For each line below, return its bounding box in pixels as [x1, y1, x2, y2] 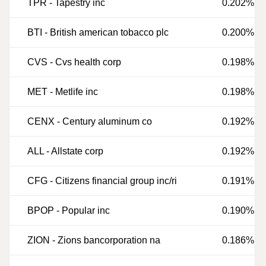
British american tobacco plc [50, 27, 169, 37]
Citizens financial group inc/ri [55, 176, 177, 186]
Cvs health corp [55, 57, 121, 67]
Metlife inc [55, 87, 98, 97]
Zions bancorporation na [58, 235, 160, 245]
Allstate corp [51, 146, 103, 156]
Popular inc [62, 205, 110, 216]
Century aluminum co [62, 116, 152, 126]
